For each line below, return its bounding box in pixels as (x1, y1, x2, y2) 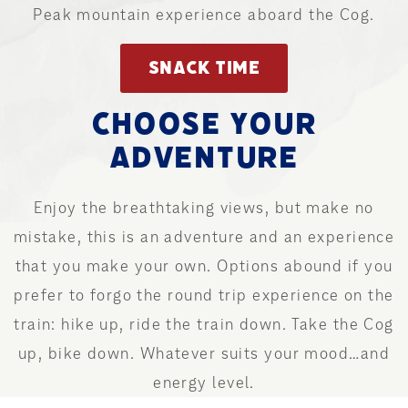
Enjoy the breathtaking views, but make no (34, 197, 374, 218)
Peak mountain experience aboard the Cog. (33, 4, 375, 25)
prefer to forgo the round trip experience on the (14, 284, 394, 305)
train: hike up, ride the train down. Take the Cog (14, 313, 394, 334)
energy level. (153, 372, 255, 393)
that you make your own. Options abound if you (15, 255, 393, 276)
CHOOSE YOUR (91, 103, 317, 144)
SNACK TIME (148, 55, 260, 80)
